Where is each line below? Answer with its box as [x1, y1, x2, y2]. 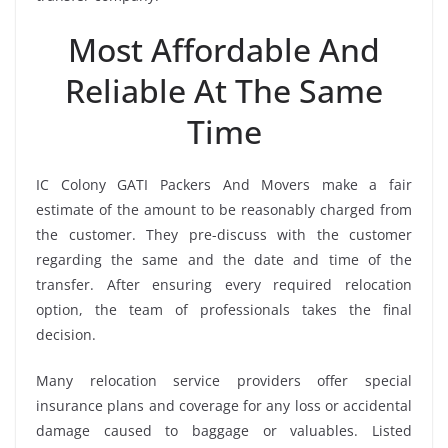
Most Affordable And [68, 28, 380, 72]
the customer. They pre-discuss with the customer [36, 225, 412, 245]
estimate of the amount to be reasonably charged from [36, 200, 412, 220]
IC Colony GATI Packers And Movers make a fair [36, 175, 412, 195]
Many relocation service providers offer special [36, 371, 412, 391]
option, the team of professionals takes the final [36, 300, 412, 320]
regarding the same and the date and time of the [36, 250, 412, 270]
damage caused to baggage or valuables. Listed [36, 421, 412, 441]
